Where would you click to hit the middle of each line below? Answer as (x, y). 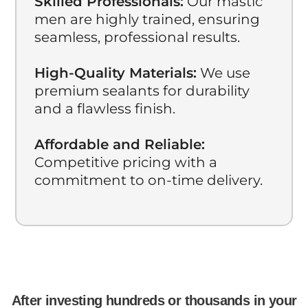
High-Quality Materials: (116, 73)
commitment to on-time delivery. (149, 180)
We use (224, 73)
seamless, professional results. (137, 37)
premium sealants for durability (142, 91)
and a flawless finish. (105, 109)
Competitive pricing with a (126, 163)
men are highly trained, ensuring (147, 20)
